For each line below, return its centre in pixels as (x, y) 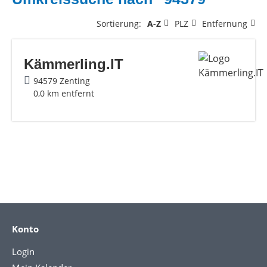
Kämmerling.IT (74, 64)
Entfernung (225, 23)
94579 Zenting (62, 80)
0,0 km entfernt (64, 93)
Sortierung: (119, 23)
